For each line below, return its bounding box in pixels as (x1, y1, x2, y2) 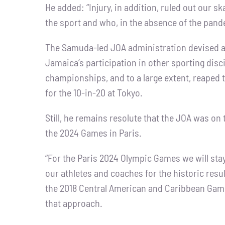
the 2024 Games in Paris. (45, 126, 142, 139)
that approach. (45, 196, 102, 209)
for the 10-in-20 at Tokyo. (45, 86, 143, 98)
